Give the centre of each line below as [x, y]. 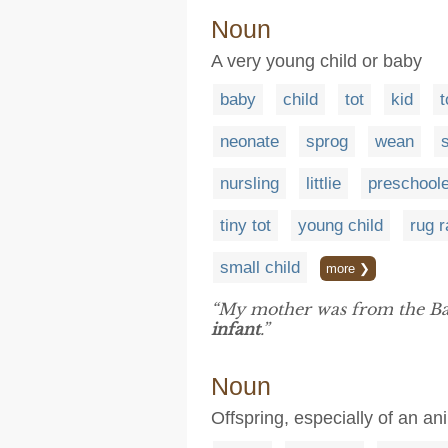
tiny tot [245, 225]
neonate [249, 141]
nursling [249, 183]
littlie [323, 183]
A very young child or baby [316, 61]
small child [260, 267]
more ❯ [348, 268]
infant [235, 329]
